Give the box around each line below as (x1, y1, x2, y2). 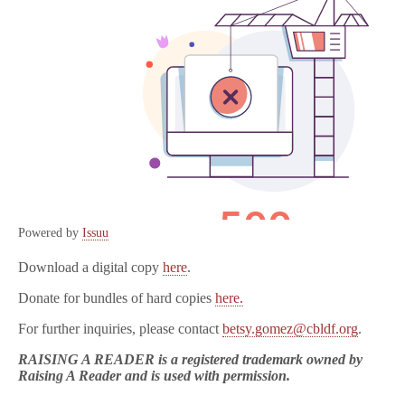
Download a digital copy (18, 259, 163, 275)
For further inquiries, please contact (18, 321, 222, 336)
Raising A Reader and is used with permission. (18, 368, 290, 383)
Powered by (18, 225, 82, 240)
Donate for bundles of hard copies (18, 290, 215, 306)
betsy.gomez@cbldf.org (222, 321, 358, 336)
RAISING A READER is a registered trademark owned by (18, 352, 363, 367)
